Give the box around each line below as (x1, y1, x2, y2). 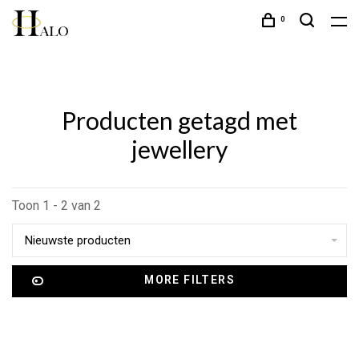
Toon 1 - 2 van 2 (12, 198, 101, 213)
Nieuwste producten (25, 233, 131, 248)
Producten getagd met (62, 106, 297, 135)
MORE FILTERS (144, 273, 236, 286)
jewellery (131, 135, 228, 163)
